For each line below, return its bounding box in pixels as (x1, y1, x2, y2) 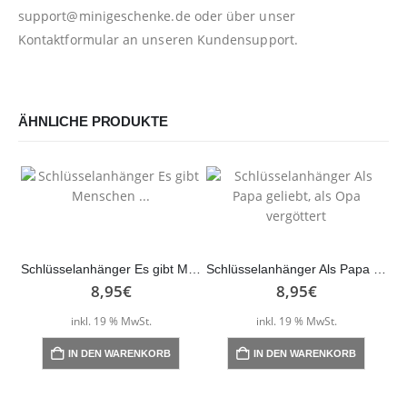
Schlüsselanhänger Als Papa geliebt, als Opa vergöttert (373, 262, 386, 276)
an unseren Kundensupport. (119, 31, 298, 49)
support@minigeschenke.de (18, 7, 191, 25)
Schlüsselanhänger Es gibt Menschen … (188, 262, 201, 276)
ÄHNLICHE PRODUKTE (18, 114, 168, 130)
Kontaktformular (18, 31, 120, 49)
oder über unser (190, 7, 295, 25)
